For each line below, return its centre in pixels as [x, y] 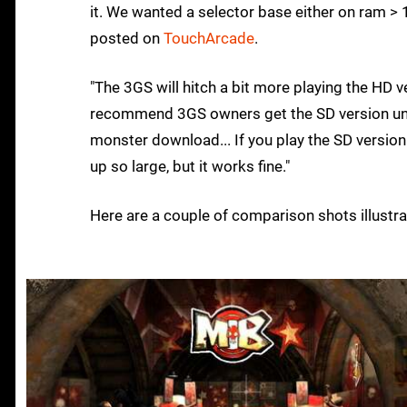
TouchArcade [209, 39]
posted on [127, 39]
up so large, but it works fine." [190, 167]
